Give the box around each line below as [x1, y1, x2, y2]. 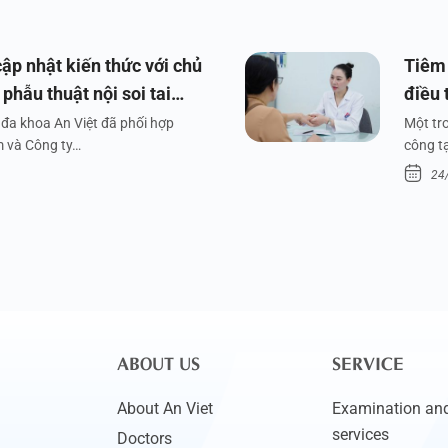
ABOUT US [116, 347, 200, 375]
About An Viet [116, 398, 213, 418]
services [331, 424, 389, 444]
